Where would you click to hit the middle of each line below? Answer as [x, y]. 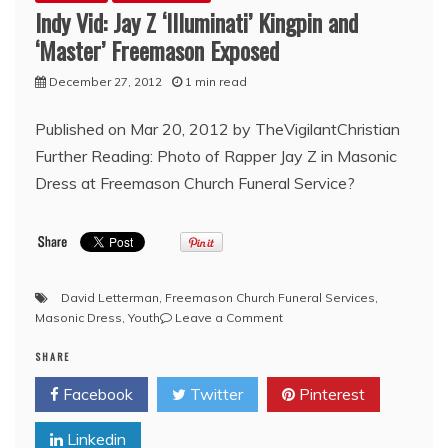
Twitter [214, 394]
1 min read [216, 81]
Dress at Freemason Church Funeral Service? [195, 183]
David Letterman [110, 297]
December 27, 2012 [105, 81]
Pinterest [330, 394]
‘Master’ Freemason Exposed [157, 50]
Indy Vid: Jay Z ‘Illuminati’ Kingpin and [196, 22]
